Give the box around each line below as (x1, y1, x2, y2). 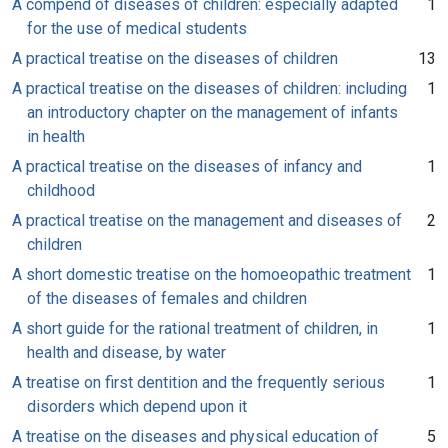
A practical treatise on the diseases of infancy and (12, 156, 362, 176)
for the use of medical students (27, 18, 247, 38)
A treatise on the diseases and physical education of (12, 426, 379, 446)
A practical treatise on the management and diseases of (12, 210, 402, 230)
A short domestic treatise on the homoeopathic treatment (12, 264, 411, 284)
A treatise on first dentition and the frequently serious (12, 372, 385, 392)
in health (27, 126, 85, 146)
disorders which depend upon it (27, 396, 247, 416)
